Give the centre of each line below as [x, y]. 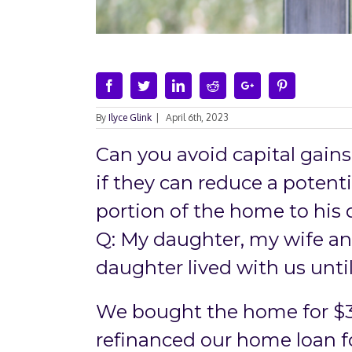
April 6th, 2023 [197, 117]
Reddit [235, 85]
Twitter [167, 85]
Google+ [275, 85]
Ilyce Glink [130, 117]
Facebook [139, 85]
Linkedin [206, 85]
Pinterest [309, 85]
